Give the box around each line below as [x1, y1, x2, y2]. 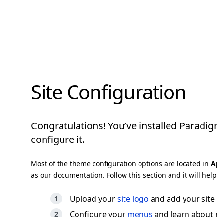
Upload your [70, 193, 117, 204]
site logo [117, 193, 149, 204]
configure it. [31, 133, 85, 146]
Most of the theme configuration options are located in [31, 159, 211, 168]
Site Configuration [31, 78, 186, 105]
